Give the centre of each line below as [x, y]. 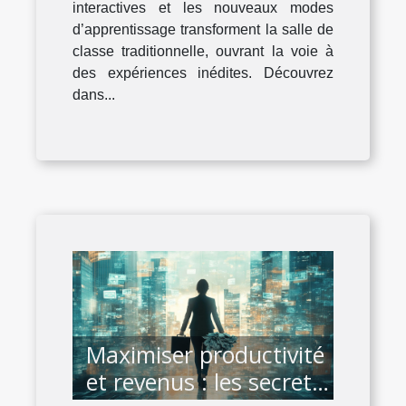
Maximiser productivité [205, 355]
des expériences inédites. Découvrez [203, 72]
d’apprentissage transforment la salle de [203, 29]
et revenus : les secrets [204, 382]
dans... [94, 94]
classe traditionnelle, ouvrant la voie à [203, 51]
